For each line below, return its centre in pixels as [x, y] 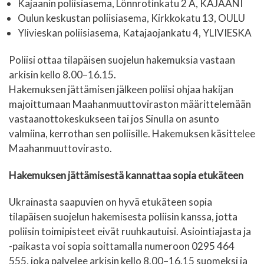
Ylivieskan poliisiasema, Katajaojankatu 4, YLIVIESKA [135, 32]
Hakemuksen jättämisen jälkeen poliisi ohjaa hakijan [121, 90]
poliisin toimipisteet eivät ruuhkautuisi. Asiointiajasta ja [130, 232]
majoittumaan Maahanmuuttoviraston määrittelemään [130, 104]
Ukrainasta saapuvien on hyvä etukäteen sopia [110, 202]
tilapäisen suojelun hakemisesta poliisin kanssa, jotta [123, 217]
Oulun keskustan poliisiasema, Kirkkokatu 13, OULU [131, 18]
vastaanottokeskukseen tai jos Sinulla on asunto [114, 119]
